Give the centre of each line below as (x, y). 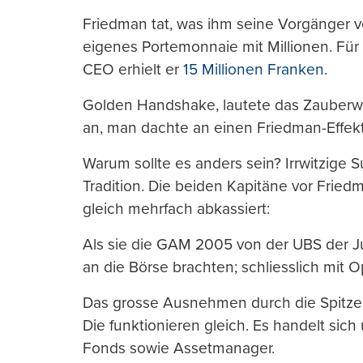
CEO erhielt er (133, 70)
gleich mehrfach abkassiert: (176, 209)
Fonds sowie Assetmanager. (179, 348)
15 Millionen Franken (254, 70)
